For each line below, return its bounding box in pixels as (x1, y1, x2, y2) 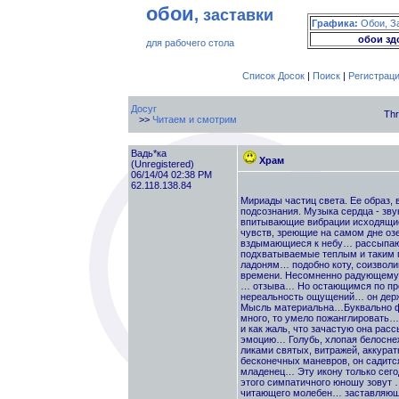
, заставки (194, 6, 273, 24)
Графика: (312, 18, 358, 28)
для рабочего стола (146, 37, 234, 49)
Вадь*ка (130, 148, 167, 159)
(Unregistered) (130, 159, 194, 169)
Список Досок (241, 70, 305, 81)
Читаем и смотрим (151, 114, 237, 125)
